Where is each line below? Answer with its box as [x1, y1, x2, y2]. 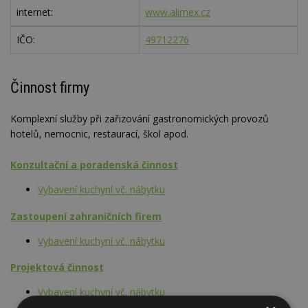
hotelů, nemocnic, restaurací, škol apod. [10, 127, 188, 141]
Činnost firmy [10, 78, 89, 96]
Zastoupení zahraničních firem [10, 209, 162, 223]
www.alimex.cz [145, 5, 210, 19]
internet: [16, 5, 53, 19]
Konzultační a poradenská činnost [10, 157, 178, 171]
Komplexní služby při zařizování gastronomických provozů [10, 112, 269, 126]
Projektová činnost [10, 261, 104, 274]
